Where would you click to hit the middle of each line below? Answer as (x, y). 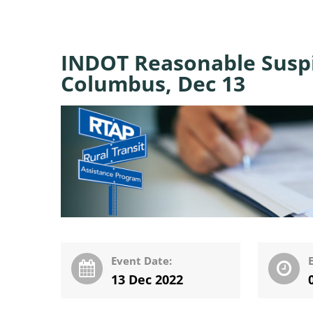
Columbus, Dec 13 (153, 83)
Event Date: (141, 260)
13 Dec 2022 (147, 279)
